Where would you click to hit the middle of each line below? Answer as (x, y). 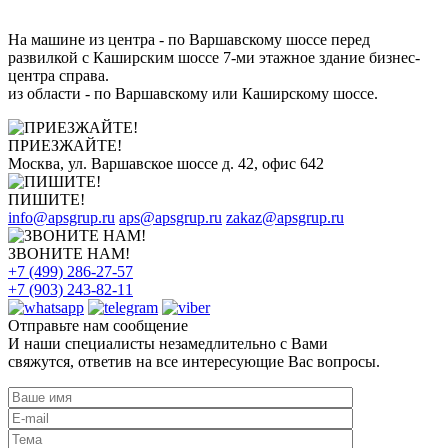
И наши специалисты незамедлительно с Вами (168, 344)
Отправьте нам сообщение (98, 326)
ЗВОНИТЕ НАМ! (69, 254)
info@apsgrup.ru (61, 218)
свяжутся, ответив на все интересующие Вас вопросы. (194, 362)
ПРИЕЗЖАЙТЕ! (65, 146)
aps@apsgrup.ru (170, 218)
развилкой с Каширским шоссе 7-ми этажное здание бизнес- (214, 58)
